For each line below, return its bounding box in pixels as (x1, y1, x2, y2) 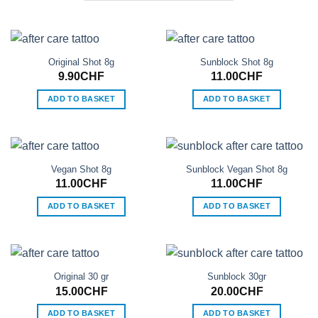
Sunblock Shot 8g (200, 57, 273, 68)
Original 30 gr (54, 271, 109, 283)
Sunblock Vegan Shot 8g (186, 164, 287, 175)
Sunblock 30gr (207, 271, 266, 283)
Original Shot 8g (48, 57, 114, 68)
